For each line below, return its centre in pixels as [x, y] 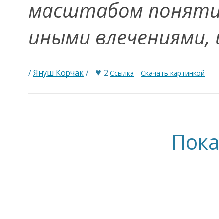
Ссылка [122, 73]
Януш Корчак [58, 73]
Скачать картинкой [173, 73]
